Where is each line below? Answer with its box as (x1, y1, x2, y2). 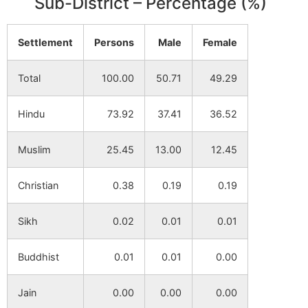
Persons (94, 36, 134, 48)
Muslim (18, 144, 51, 155)
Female (203, 36, 237, 48)
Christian (18, 179, 58, 191)
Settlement (18, 36, 73, 48)
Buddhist (18, 251, 59, 263)
